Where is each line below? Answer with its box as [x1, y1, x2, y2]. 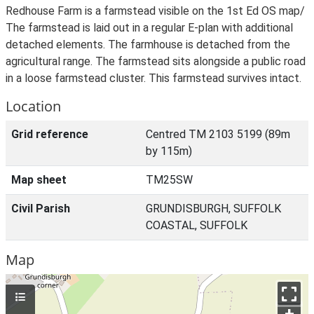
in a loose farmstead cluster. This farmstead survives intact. [6, 71, 301, 85]
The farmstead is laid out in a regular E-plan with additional [6, 21, 293, 34]
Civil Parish [11, 202, 70, 215]
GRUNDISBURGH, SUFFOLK [146, 202, 281, 215]
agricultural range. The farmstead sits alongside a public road [6, 55, 306, 68]
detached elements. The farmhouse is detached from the [6, 38, 290, 51]
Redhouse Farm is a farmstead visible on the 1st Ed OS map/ [6, 4, 305, 18]
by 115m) [146, 144, 192, 158]
